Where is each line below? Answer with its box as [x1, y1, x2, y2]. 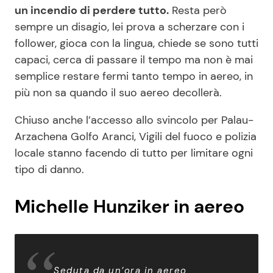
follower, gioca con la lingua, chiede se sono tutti [15, 35, 258, 51]
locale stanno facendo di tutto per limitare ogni [15, 145, 253, 160]
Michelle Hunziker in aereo [15, 194, 244, 218]
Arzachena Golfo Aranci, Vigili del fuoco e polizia [15, 129, 257, 144]
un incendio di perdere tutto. [15, 2, 169, 18]
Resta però [169, 2, 227, 18]
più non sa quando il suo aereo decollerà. [15, 85, 222, 100]
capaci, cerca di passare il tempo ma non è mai [15, 52, 253, 67]
